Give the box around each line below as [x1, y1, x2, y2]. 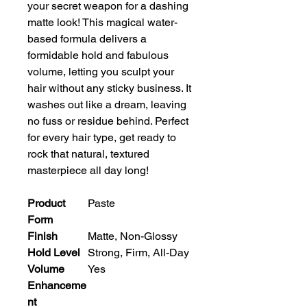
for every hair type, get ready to [27, 131, 176, 145]
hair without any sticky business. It [27, 82, 191, 95]
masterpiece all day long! [27, 164, 149, 177]
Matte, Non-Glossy [88, 230, 177, 243]
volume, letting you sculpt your [27, 65, 174, 79]
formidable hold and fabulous [27, 49, 169, 62]
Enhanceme [27, 279, 86, 293]
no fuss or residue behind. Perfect [27, 114, 188, 128]
